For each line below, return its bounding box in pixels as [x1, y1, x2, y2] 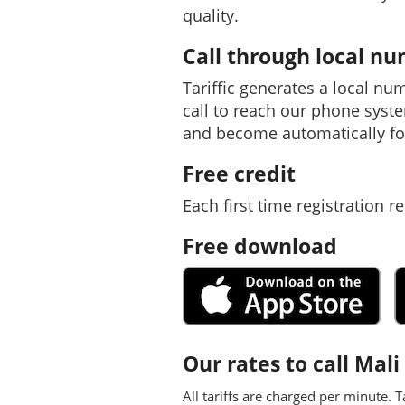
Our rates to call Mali [183, 349, 400, 378]
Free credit [183, 159, 296, 188]
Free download [183, 231, 337, 260]
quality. [183, 5, 239, 26]
